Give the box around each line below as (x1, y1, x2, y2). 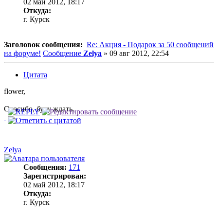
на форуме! (4, 49, 41, 57)
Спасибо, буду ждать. (4, 104, 74, 113)
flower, (4, 87, 25, 95)
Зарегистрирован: (23, 171, 86, 180)
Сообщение (43, 49, 81, 57)
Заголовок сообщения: (4, 40, 83, 49)
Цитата (23, 70, 47, 79)
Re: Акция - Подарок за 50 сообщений (87, 40, 214, 49)
